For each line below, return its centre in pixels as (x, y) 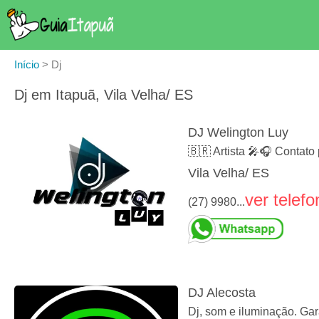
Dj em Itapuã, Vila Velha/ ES (104, 95)
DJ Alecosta (222, 293)
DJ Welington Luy (238, 133)
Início (27, 64)
